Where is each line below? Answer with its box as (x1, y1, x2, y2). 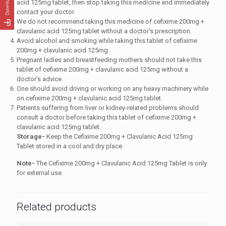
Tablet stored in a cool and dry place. (17, 142, 124, 150)
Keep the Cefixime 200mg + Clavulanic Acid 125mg (45, 132, 193, 140)
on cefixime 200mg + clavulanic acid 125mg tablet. (17, 94, 164, 102)
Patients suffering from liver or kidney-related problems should (17, 103, 199, 111)
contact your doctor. (17, 8, 75, 16)
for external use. (17, 168, 63, 177)
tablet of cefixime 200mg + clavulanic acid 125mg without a (17, 65, 188, 73)
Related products (17, 200, 96, 213)
